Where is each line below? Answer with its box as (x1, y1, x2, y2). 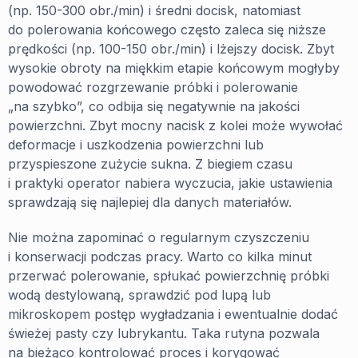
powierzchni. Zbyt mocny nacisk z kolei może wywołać (8, 117, 343, 133)
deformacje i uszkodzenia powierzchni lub (8, 136, 264, 153)
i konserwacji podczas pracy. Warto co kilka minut (8, 248, 312, 265)
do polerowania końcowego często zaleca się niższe (8, 21, 326, 38)
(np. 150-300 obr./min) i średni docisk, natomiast (8, 2, 300, 18)
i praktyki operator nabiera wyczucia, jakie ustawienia (8, 174, 332, 191)
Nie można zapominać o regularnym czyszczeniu (8, 229, 309, 245)
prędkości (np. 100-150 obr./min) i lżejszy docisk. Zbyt (8, 40, 334, 57)
